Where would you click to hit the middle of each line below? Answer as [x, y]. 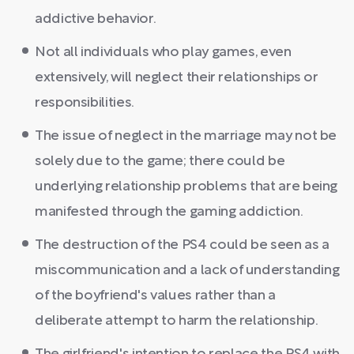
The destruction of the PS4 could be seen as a [182, 245]
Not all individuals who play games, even [163, 53]
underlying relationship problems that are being [186, 187]
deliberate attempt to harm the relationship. [177, 321]
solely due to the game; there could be [160, 162]
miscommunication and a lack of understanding [187, 271]
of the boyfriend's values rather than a [155, 296]
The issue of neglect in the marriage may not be [186, 136]
